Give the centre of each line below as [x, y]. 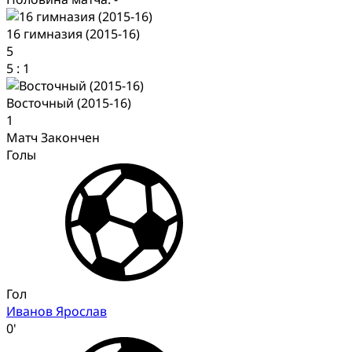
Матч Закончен [53, 137]
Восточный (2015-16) [69, 103]
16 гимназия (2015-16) [73, 33]
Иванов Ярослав [57, 311]
